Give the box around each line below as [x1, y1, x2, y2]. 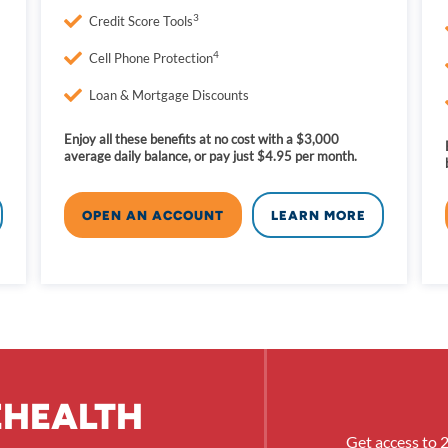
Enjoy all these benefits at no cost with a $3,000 [63, 131, 339, 147]
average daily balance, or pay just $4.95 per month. [63, 148, 357, 164]
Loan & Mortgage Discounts [88, 87, 249, 103]
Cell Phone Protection [88, 50, 213, 66]
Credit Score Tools [88, 13, 193, 29]
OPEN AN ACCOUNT [82, 207, 225, 223]
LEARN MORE [270, 207, 366, 223]
